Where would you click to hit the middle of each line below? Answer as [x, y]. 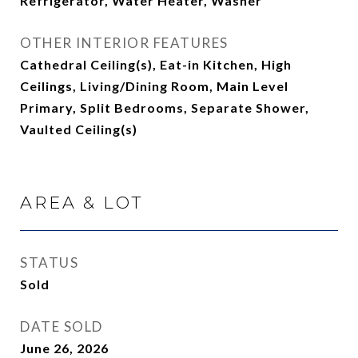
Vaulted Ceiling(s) [79, 129]
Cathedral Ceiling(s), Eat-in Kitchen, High [156, 64]
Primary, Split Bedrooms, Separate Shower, [165, 107]
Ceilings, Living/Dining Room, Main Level [154, 86]
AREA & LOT [82, 203]
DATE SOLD [62, 326]
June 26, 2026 [64, 348]
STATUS [49, 263]
